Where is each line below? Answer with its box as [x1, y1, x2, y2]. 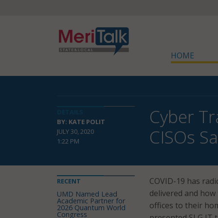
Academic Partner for [57, 196, 125, 205]
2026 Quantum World [57, 203, 126, 212]
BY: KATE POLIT [57, 117, 105, 126]
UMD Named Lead [57, 189, 117, 199]
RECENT [57, 177, 81, 185]
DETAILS [57, 108, 83, 116]
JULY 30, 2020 [57, 127, 94, 136]
